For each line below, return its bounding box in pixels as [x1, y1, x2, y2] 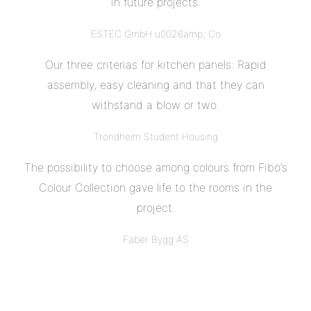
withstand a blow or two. [92, 97, 219, 112]
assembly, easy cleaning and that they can [47, 77, 264, 92]
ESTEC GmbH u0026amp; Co [90, 27, 221, 40]
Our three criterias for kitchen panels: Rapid [44, 57, 267, 72]
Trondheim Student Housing [93, 130, 218, 142]
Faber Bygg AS [122, 233, 189, 245]
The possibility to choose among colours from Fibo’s [24, 160, 287, 174]
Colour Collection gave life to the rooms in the [39, 180, 272, 194]
